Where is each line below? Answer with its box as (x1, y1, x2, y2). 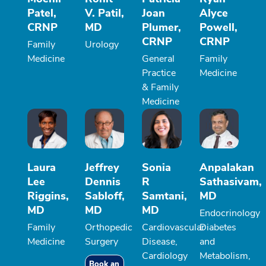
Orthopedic (84, 220, 132, 234)
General (142, 52, 175, 66)
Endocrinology (199, 206, 260, 220)
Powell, (199, 20, 237, 35)
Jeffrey (84, 160, 119, 175)
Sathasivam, (199, 174, 262, 189)
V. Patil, (84, 6, 124, 21)
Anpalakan (199, 160, 254, 175)
